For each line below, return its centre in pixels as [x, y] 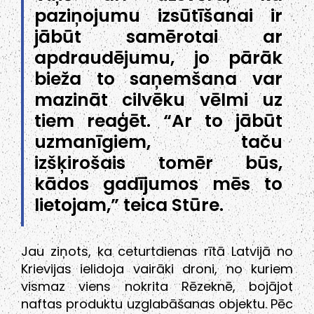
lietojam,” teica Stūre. [129, 205]
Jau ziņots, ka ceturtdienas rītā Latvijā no [157, 252]
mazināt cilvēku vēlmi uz [158, 100]
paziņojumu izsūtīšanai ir [158, 16]
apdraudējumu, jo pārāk [158, 58]
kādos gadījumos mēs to [158, 184]
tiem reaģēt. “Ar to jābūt [158, 121]
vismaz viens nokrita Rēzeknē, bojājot [157, 287]
